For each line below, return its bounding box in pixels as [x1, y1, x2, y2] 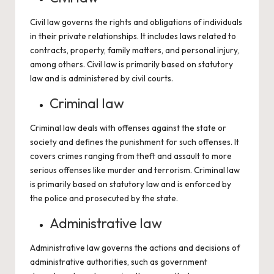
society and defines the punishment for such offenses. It [30, 136, 239, 147]
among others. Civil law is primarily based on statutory [30, 59, 233, 70]
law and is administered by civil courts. [30, 73, 173, 84]
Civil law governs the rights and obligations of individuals [30, 17, 242, 28]
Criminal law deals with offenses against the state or [30, 122, 226, 133]
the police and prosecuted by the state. [30, 193, 178, 204]
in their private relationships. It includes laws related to [30, 31, 236, 42]
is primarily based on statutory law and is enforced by [30, 179, 231, 190]
